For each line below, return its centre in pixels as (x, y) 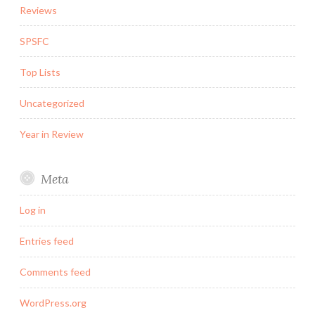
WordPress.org (53, 303)
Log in (33, 210)
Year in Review (52, 134)
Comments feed (55, 272)
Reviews (38, 10)
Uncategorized (52, 103)
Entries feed (47, 241)
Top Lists (40, 72)
